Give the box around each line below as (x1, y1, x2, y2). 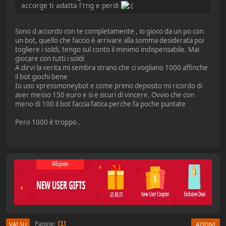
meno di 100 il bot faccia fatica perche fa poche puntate (15, 99, 186, 108)
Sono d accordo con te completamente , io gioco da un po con (15, 26, 204, 36)
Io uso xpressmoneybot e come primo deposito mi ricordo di (15, 81, 202, 90)
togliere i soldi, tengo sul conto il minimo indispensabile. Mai (15, 44, 199, 54)
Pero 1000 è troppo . (15, 117, 80, 127)
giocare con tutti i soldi (15, 53, 84, 63)
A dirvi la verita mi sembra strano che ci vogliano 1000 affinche (15, 63, 208, 72)
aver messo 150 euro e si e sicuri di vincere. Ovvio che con (15, 90, 194, 99)
